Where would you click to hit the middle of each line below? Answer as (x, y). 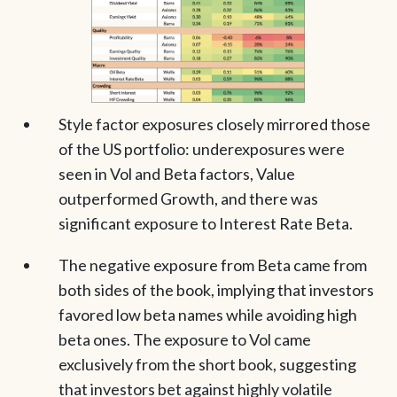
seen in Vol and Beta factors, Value (176, 173)
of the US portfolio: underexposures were (201, 148)
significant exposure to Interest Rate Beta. (205, 223)
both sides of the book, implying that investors (216, 289)
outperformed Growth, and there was (188, 198)
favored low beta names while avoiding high (207, 314)
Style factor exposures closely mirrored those (214, 124)
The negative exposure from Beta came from (212, 265)
